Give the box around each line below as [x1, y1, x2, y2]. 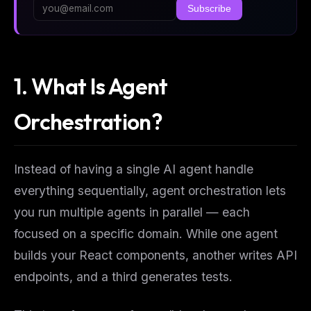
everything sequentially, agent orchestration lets [14, 183, 286, 198]
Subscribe [187, 3, 231, 14]
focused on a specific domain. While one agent [14, 226, 278, 241]
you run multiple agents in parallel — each [14, 204, 250, 219]
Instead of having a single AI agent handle [14, 161, 253, 176]
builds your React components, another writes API [14, 247, 297, 262]
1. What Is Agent [14, 72, 168, 101]
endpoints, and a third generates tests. [14, 269, 233, 284]
